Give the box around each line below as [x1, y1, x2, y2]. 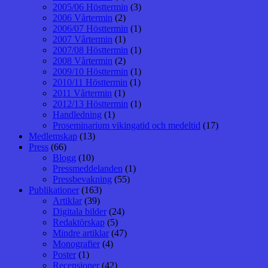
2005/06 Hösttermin [53, 1, 128, 12]
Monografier [53, 238, 100, 249]
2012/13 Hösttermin [53, 98, 128, 109]
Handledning [53, 109, 102, 120]
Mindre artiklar [53, 227, 109, 238]
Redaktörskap [53, 217, 105, 227]
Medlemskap [29, 130, 77, 141]
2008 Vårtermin [53, 55, 112, 66]
